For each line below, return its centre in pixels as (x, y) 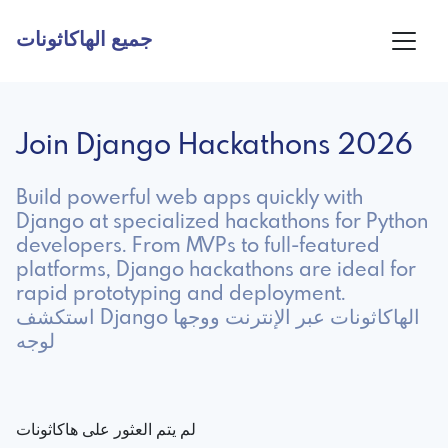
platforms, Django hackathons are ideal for (216, 270)
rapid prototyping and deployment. (181, 294)
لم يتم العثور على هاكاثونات (106, 430)
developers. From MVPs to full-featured (198, 246)
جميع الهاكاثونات (84, 40)
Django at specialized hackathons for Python (222, 222)
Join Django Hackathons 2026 (214, 146)
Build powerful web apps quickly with (189, 198)
